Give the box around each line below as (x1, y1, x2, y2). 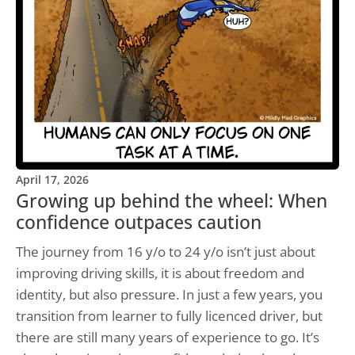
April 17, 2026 (16, 172, 89, 188)
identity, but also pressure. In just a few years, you (16, 285, 323, 304)
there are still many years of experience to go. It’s (16, 328, 319, 347)
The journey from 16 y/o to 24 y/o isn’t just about (16, 242, 315, 261)
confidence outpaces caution (16, 210, 261, 235)
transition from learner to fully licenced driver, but (16, 307, 323, 326)
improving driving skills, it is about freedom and (16, 264, 304, 283)
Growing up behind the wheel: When (16, 189, 327, 214)
